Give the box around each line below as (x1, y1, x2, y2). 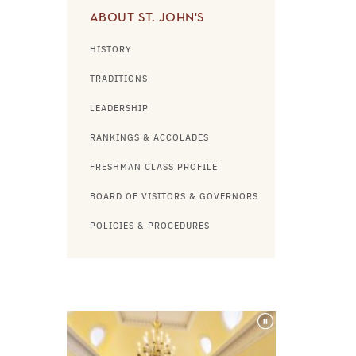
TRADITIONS (89, 75, 148, 84)
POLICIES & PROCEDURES (89, 222, 210, 231)
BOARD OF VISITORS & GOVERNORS (89, 192, 258, 202)
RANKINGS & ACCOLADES (89, 133, 209, 143)
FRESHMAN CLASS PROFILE (89, 163, 218, 172)
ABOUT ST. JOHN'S (89, 12, 205, 25)
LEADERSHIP (89, 104, 149, 114)
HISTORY (89, 45, 132, 55)
